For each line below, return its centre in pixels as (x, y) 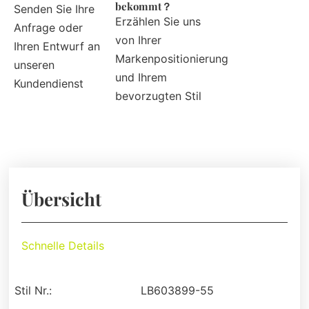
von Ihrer (139, 40)
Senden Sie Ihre (54, 9)
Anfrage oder (48, 28)
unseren (34, 65)
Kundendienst (49, 84)
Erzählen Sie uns (158, 22)
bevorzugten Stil (159, 96)
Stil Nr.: (33, 291)
